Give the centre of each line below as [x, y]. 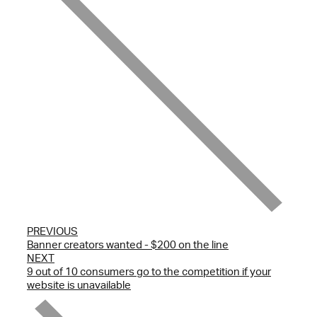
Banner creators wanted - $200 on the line [128, 244]
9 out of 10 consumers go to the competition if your [149, 271]
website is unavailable [79, 284]
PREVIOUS [52, 231]
